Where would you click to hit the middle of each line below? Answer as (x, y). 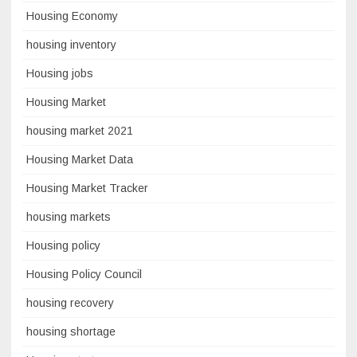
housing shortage (71, 331)
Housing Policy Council (84, 274)
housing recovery (70, 302)
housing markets (69, 216)
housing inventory (71, 44)
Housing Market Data (80, 159)
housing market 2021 (80, 130)
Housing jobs (60, 73)
